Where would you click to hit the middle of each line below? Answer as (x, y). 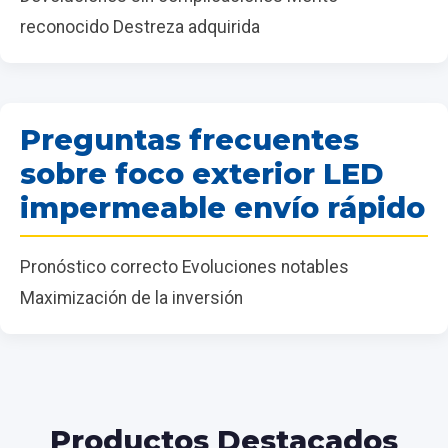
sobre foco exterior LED (202, 173)
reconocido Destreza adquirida (140, 26)
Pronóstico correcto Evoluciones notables (184, 266)
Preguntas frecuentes (189, 139)
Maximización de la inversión (131, 297)
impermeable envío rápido (222, 207)
